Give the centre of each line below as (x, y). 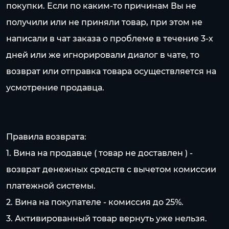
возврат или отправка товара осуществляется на (111, 71)
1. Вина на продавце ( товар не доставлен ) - (99, 153)
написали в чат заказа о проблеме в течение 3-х (110, 39)
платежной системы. (51, 186)
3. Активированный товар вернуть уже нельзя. (107, 219)
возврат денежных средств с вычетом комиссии (111, 169)
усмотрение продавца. (55, 88)
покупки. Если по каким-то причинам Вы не (101, 6)
